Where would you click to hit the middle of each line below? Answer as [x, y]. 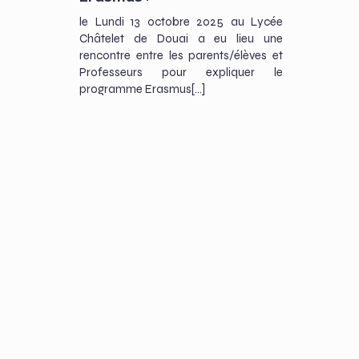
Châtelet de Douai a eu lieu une [181, 38]
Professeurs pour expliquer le [181, 72]
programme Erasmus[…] [142, 89]
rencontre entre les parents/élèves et [181, 55]
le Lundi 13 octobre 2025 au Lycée [181, 21]
